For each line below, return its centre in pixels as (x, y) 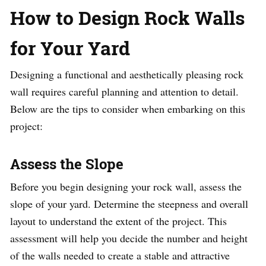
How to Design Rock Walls (127, 18)
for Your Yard (70, 48)
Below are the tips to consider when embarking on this (128, 109)
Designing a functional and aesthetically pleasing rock (127, 75)
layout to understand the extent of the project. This (118, 221)
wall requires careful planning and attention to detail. (124, 92)
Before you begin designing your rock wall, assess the (126, 187)
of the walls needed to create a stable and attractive (120, 256)
